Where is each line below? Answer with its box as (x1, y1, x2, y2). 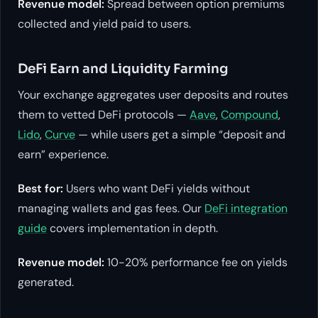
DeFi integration (204, 201, 287, 216)
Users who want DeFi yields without (63, 181, 250, 197)
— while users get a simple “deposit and (75, 127, 285, 143)
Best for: (18, 181, 63, 197)
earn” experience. (18, 147, 109, 163)
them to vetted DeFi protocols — (18, 107, 190, 123)
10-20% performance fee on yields (104, 255, 287, 270)
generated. (18, 275, 74, 290)
